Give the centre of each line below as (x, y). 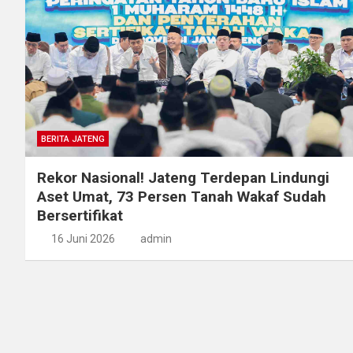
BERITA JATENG (73, 139)
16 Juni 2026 (83, 238)
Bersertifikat (80, 215)
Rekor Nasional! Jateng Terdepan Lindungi (183, 177)
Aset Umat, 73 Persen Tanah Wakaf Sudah (182, 196)
